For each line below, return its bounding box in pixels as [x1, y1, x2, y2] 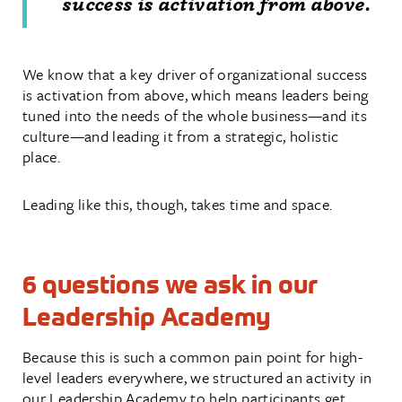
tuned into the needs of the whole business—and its [22, 103, 367, 127]
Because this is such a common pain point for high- [22, 345, 363, 368]
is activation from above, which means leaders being [22, 83, 369, 106]
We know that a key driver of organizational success [22, 62, 368, 85]
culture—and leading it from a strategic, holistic [22, 124, 339, 147]
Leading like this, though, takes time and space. [22, 192, 333, 215]
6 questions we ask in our [22, 268, 318, 300]
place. [22, 144, 61, 168]
